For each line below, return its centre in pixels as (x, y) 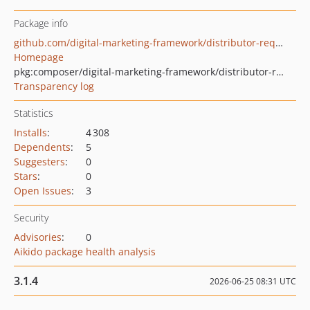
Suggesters (39, 162)
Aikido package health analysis (85, 252)
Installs (30, 133)
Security (31, 218)
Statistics (34, 113)
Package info (41, 23)
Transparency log (54, 86)
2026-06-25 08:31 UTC (253, 281)
